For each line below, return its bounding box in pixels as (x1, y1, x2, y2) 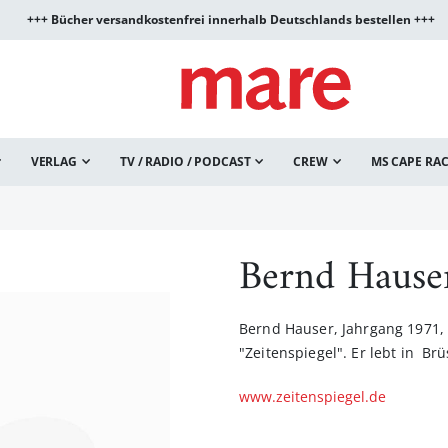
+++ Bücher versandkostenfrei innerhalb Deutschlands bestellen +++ (26, 11, 435, 28)
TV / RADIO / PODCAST (119, 153, 251, 170)
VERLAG (30, 153, 77, 170)
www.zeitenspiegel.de (239, 387, 386, 406)
